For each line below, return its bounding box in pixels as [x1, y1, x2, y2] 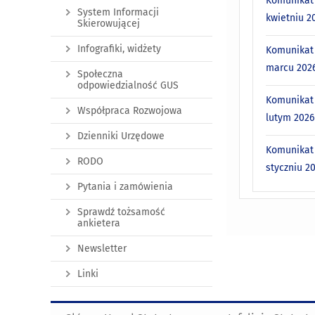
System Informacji [77, 6, 159, 19]
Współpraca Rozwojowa [77, 105, 182, 117]
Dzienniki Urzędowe [77, 130, 165, 143]
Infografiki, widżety [77, 43, 161, 56]
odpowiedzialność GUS [77, 79, 179, 92]
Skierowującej [77, 18, 140, 30]
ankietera [77, 217, 120, 230]
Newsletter [77, 243, 127, 255]
